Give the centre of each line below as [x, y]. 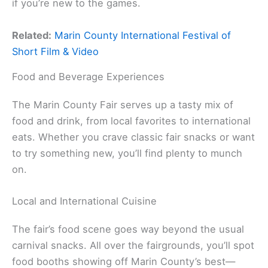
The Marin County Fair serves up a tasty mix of [123, 104]
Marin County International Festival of [143, 35]
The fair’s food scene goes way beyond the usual [128, 229]
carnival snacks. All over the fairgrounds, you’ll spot [133, 245]
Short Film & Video [55, 51]
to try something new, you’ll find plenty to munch [127, 153]
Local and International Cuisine [84, 201]
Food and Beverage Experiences [88, 76]
